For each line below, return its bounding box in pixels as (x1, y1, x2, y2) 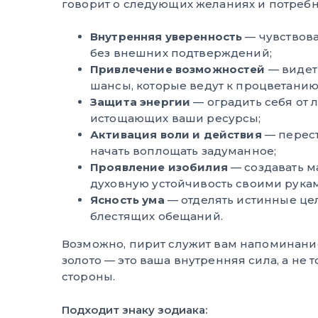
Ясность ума (90, 192, 165, 207)
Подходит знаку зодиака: (62, 302, 207, 317)
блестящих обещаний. (90, 209, 223, 223)
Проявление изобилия (90, 160, 228, 174)
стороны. (62, 269, 116, 283)
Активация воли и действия (90, 127, 262, 141)
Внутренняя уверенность (90, 29, 243, 43)
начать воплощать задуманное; (90, 143, 277, 158)
